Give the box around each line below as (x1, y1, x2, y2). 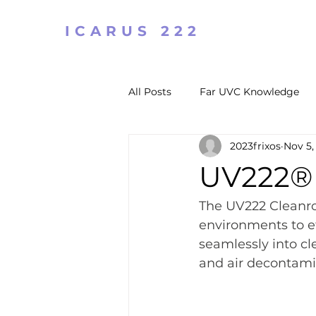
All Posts (128, 85, 171, 98)
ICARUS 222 (65, 23, 201, 39)
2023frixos (230, 139, 281, 152)
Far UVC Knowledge (200, 85, 299, 98)
